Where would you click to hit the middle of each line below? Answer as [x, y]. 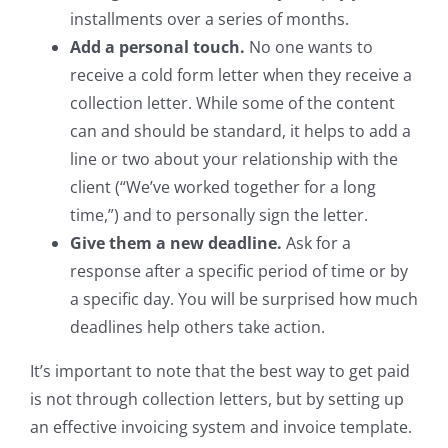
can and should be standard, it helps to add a [240, 130]
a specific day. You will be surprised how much [244, 298]
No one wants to [309, 46]
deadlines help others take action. [197, 326]
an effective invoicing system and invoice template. [221, 426]
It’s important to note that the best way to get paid [220, 370]
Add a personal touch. [157, 46]
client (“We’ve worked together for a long [223, 186]
